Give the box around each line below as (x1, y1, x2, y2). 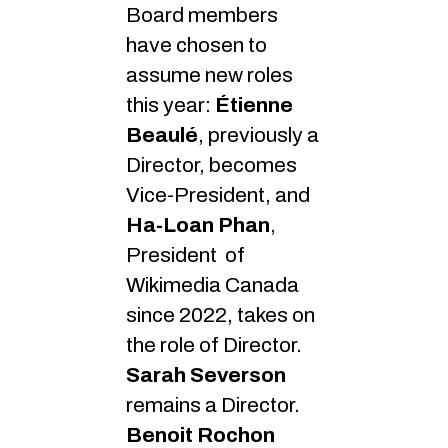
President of (126, 243, 245, 266)
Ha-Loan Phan (126, 213, 270, 236)
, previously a (198, 123, 319, 146)
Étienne (215, 93, 293, 116)
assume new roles (126, 63, 293, 86)
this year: (126, 93, 215, 116)
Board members (126, 3, 278, 26)
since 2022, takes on (126, 303, 315, 326)
